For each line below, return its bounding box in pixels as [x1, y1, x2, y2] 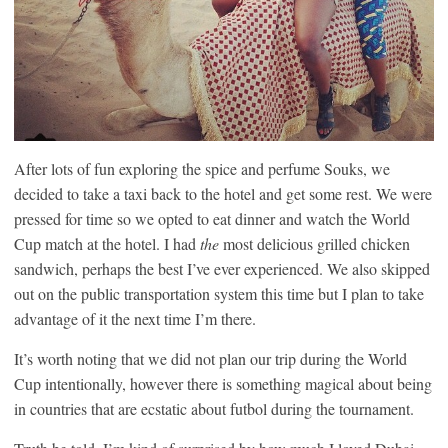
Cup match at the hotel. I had [14, 233, 200, 255]
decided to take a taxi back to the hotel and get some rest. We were [14, 183, 432, 205]
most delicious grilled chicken [219, 233, 410, 255]
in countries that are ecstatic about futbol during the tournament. [14, 398, 414, 420]
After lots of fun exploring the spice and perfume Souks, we [14, 158, 390, 180]
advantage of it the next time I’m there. [14, 308, 256, 330]
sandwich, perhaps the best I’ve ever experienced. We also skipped [14, 258, 430, 280]
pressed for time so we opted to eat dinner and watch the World [14, 208, 410, 230]
